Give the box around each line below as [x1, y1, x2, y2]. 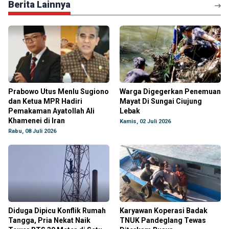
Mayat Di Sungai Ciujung [120, 97, 202, 105]
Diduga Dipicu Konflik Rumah [8, 207, 106, 215]
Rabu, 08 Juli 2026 [8, 128, 56, 134]
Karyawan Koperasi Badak [120, 207, 208, 215]
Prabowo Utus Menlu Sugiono [8, 87, 109, 96]
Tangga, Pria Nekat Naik [8, 216, 90, 224]
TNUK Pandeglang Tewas [120, 216, 206, 224]
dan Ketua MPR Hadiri [8, 97, 82, 105]
